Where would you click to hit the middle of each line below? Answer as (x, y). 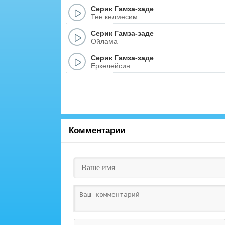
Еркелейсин (110, 66)
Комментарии (97, 130)
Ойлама (104, 41)
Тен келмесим (114, 16)
